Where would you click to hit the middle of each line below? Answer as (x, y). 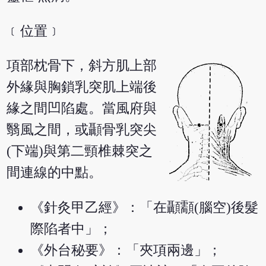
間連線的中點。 (55, 173)
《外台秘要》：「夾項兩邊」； (126, 251)
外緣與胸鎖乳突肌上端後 (82, 87)
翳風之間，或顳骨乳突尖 (82, 130)
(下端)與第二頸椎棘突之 (80, 151)
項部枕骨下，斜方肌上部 (82, 66)
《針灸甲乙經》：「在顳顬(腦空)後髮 (145, 208)
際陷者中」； (72, 229)
